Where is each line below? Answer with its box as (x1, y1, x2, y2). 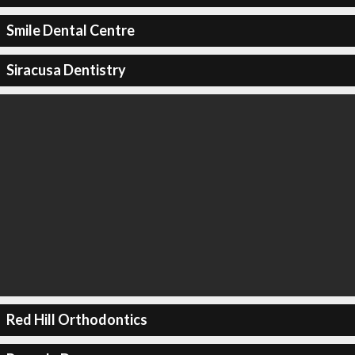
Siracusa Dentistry (6, 61, 126, 78)
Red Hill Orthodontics (6, 311, 147, 328)
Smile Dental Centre (6, 21, 135, 39)
